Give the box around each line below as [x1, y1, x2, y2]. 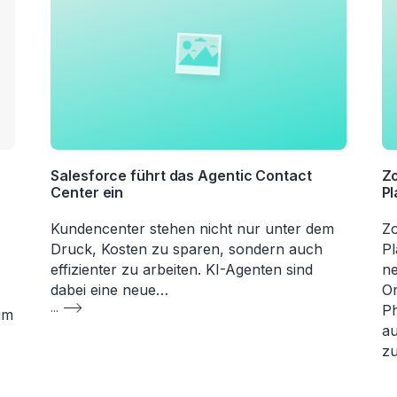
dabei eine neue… [51, 280, 169, 299]
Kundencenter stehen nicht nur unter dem [51, 219, 335, 237]
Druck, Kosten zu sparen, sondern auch [51, 239, 323, 258]
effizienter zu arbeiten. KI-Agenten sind [51, 260, 314, 278]
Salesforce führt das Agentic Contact [51, 166, 312, 184]
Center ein [51, 183, 124, 201]
